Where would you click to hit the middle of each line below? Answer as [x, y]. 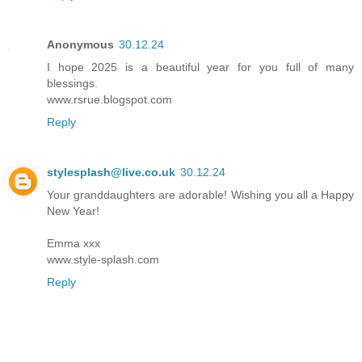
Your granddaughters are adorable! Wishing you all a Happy [200, 194]
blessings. [72, 83]
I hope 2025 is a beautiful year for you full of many [200, 67]
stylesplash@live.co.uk [111, 172]
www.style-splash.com [103, 259]
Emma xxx [74, 243]
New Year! [73, 210]
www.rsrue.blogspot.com [109, 99]
